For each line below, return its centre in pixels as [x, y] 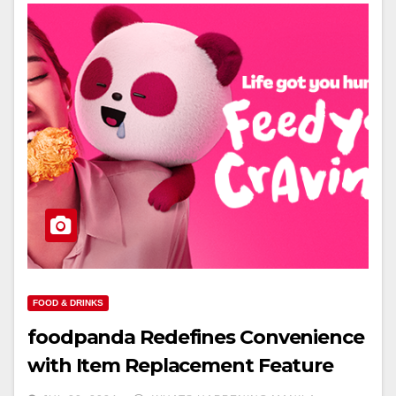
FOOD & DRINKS [68, 302]
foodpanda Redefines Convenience [196, 337]
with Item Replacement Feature [181, 365]
